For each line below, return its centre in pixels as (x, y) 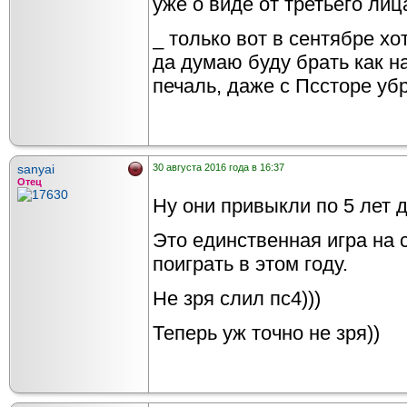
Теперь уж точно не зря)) (266, 333)
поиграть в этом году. (250, 264)
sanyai (36, 169)
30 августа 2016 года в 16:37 (218, 168)
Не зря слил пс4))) (237, 299)
